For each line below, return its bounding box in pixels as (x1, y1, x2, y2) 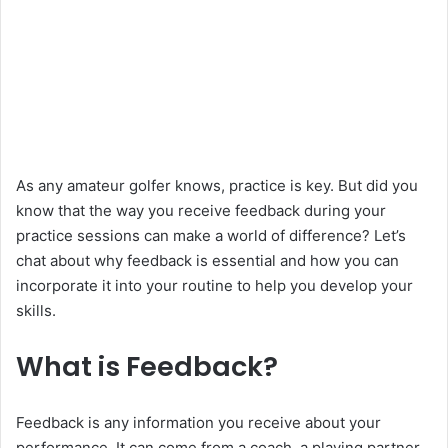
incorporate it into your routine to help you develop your (16, 276, 413, 296)
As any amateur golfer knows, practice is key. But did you (16, 176, 418, 196)
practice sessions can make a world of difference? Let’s (16, 226, 406, 246)
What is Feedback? (16, 348, 278, 386)
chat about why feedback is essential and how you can (16, 251, 399, 271)
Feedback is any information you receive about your (16, 413, 381, 433)
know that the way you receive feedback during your (16, 201, 386, 221)
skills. (16, 301, 56, 321)
